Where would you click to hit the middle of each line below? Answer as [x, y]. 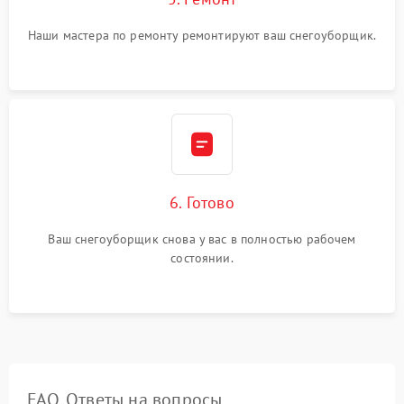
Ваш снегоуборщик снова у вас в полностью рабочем [202, 239]
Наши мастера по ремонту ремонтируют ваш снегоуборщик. [202, 35]
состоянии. [202, 257]
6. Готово [202, 202]
